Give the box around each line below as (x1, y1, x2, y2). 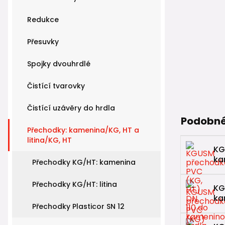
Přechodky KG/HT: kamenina (32, 157, 136, 167)
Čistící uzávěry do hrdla (27, 103, 115, 113)
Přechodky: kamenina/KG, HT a (27, 125, 139, 135)
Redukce (27, 15, 59, 25)
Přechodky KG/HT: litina (32, 179, 117, 189)
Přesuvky (27, 37, 59, 47)
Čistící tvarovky (27, 81, 85, 91)
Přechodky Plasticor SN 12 (32, 201, 125, 211)
